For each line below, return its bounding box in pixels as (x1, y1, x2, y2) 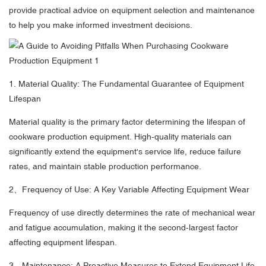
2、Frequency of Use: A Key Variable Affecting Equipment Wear (9, 185, 249, 195)
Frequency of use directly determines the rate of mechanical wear (9, 208, 255, 218)
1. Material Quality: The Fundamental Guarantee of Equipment (9, 79, 244, 89)
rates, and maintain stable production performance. (9, 161, 201, 172)
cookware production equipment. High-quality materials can (9, 132, 232, 142)
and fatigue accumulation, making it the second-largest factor (9, 223, 238, 233)
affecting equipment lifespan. (9, 237, 117, 248)
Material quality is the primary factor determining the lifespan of (9, 117, 245, 127)
